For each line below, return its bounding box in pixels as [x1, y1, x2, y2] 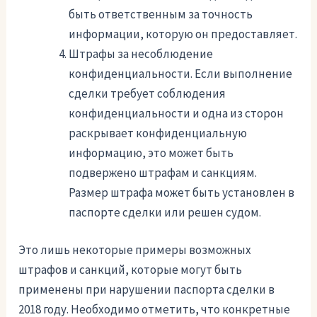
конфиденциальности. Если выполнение [69, 65, 293, 81]
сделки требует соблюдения [69, 85, 226, 101]
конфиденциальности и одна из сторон [69, 105, 284, 121]
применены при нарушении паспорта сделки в [18, 282, 275, 298]
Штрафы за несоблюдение [69, 45, 214, 62]
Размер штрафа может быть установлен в [69, 184, 295, 200]
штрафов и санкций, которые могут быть [18, 262, 243, 278]
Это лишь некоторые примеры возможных [18, 242, 252, 258]
